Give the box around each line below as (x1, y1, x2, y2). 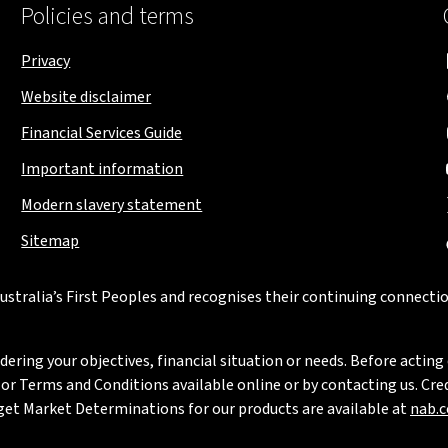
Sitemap (21, 230, 80, 252)
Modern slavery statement (21, 194, 203, 216)
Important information (21, 158, 184, 180)
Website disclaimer (21, 86, 152, 108)
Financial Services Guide (21, 122, 183, 144)
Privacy (21, 50, 71, 72)
